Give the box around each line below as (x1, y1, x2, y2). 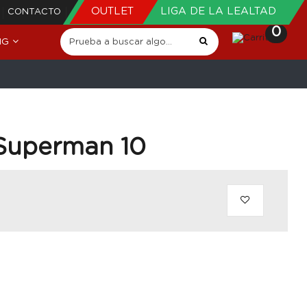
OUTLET (91, 6, 137, 16)
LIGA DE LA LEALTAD (160, 6, 276, 16)
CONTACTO (8, 8, 61, 16)
